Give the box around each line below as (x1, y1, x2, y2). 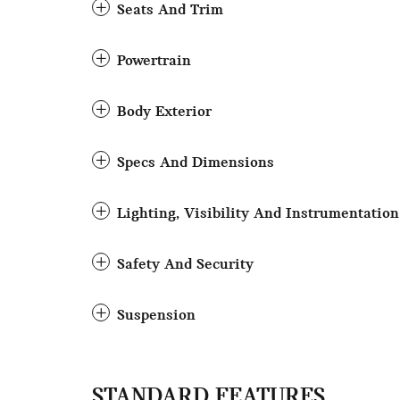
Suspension (117, 307, 196, 324)
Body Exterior (117, 104, 212, 121)
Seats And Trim (117, 2, 223, 19)
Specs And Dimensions (117, 154, 274, 171)
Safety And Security (117, 256, 254, 273)
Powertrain (117, 53, 191, 70)
